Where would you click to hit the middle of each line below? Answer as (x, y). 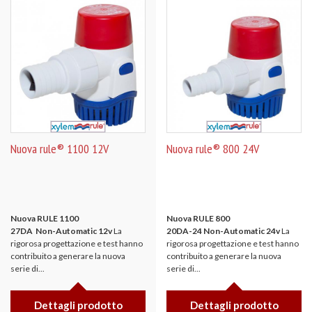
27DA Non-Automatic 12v (61, 231)
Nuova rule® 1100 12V (60, 149)
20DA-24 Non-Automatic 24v (223, 231)
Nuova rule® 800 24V (213, 149)
